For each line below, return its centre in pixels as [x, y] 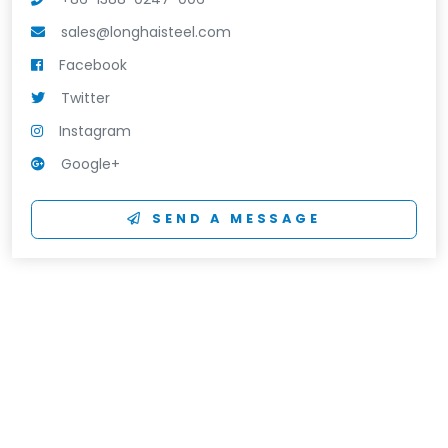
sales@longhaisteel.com [146, 31]
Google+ [91, 163]
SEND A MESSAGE [236, 219]
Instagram [95, 130]
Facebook [93, 64]
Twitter [86, 97]
